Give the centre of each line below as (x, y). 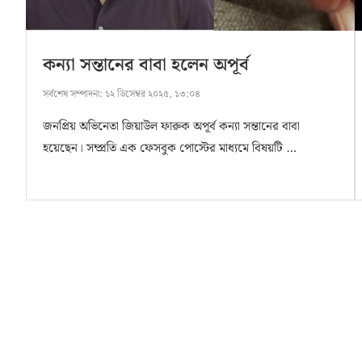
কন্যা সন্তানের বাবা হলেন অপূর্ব (146, 65)
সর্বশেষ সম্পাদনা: (73, 95)
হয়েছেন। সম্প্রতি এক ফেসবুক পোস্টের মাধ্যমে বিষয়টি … (170, 149)
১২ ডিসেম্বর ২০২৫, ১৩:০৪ (152, 95)
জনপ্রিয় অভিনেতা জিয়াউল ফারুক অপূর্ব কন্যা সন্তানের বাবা (171, 127)
